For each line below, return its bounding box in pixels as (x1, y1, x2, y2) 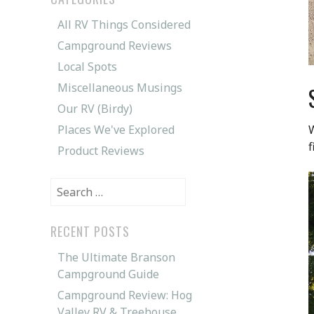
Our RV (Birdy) (57, 100, 132, 116)
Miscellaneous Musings (57, 79, 182, 95)
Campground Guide (57, 266, 159, 282)
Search (50, 177, 86, 193)
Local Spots (57, 58, 117, 74)
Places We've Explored (57, 121, 175, 137)
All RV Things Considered (57, 16, 191, 32)
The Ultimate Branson (57, 249, 175, 265)
